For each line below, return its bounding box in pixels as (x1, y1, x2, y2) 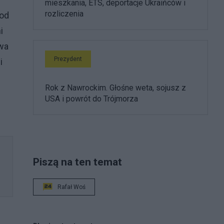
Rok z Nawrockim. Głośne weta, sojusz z (45, 82, 186, 92)
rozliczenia (45, 8, 83, 18)
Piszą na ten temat (33, 155, 122, 168)
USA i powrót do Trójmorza (45, 93, 138, 103)
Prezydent (54, 55, 82, 62)
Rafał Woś (57, 183, 85, 190)
